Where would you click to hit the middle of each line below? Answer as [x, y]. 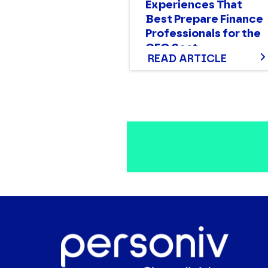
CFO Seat [172, 47]
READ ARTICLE [187, 59]
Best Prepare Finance [204, 19]
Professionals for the [203, 33]
